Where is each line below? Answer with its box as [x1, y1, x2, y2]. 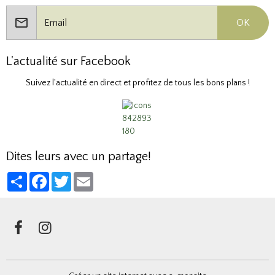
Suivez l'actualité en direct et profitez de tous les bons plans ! [25, 77, 250, 88]
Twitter [71, 171, 98, 182]
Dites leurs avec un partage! [6, 149, 151, 163]
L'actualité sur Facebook [6, 54, 131, 68]
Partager [27, 171, 58, 182]
